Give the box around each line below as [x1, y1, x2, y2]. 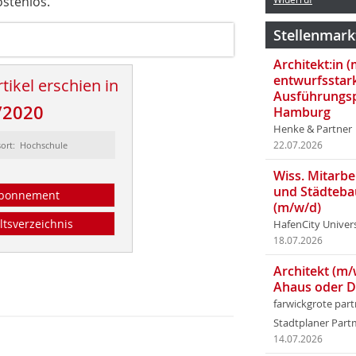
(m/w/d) [273, 199, 321, 216]
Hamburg [273, 103, 331, 121]
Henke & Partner [273, 122, 352, 136]
